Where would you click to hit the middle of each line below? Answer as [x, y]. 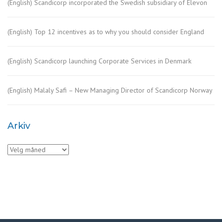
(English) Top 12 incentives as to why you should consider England [106, 32]
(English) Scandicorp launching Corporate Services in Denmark [99, 61]
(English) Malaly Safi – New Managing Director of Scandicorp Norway [110, 90]
